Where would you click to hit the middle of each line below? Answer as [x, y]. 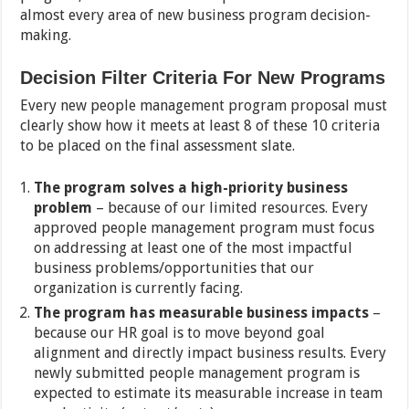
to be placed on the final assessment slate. [158, 146]
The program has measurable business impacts [204, 313]
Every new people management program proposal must [204, 106]
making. [46, 36]
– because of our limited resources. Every [231, 208]
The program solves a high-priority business [191, 188]
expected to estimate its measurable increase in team [209, 393]
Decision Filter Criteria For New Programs [203, 78]
